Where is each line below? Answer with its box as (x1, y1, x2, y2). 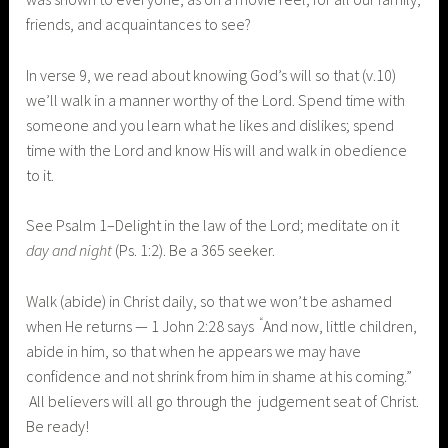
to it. (26, 164, 55, 185)
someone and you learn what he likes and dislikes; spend (26, 114, 395, 135)
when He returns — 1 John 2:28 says (26, 316, 258, 336)
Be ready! (26, 416, 90, 436)
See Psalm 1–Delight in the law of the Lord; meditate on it (26, 215, 400, 236)
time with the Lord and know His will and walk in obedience (26, 139, 408, 160)
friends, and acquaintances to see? (26, 14, 252, 35)
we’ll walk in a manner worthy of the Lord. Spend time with (26, 89, 406, 110)
